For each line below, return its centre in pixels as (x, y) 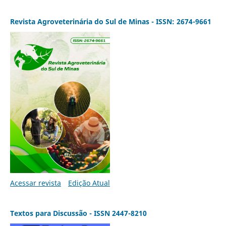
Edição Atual (89, 183)
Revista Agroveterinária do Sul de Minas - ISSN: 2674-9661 (110, 21)
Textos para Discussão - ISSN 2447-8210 (78, 213)
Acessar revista (35, 183)
